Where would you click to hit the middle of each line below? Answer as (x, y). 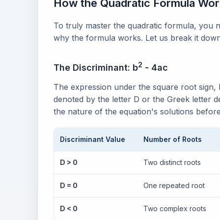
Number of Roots (173, 139)
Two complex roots (175, 209)
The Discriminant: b (96, 67)
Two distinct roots (172, 163)
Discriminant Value (93, 139)
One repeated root (174, 186)
